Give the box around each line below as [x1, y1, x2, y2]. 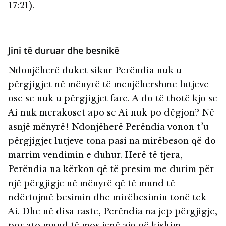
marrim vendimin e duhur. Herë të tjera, [8, 151, 183, 161]
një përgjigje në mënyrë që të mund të [8, 180, 175, 189]
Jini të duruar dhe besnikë [8, 44, 119, 57]
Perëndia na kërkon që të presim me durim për [8, 165, 214, 175]
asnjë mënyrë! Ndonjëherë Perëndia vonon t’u [8, 123, 209, 133]
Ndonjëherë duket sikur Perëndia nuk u [8, 67, 182, 76]
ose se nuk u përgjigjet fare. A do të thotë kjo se [8, 95, 217, 104]
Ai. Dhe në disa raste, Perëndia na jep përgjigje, [8, 208, 217, 217]
